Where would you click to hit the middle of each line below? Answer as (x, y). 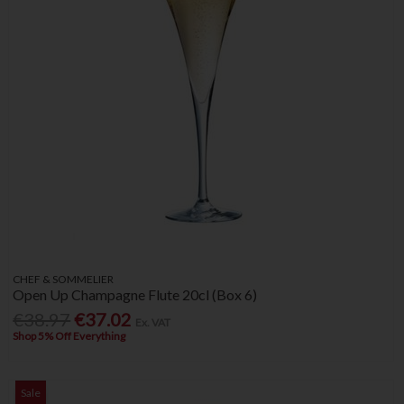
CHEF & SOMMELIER (64, 279)
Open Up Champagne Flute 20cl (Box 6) (135, 294)
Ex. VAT (153, 322)
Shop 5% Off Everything (69, 335)
